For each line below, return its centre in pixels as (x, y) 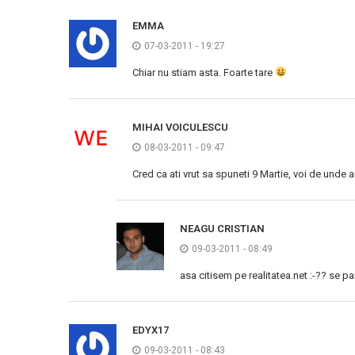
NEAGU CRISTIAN (222, 229)
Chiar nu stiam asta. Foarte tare (204, 73)
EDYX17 (151, 330)
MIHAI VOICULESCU (180, 127)
